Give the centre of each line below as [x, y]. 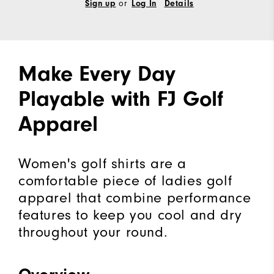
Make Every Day [97, 73]
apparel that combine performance [135, 197]
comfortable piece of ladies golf [125, 180]
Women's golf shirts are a [103, 163]
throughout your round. [93, 231]
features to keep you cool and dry [130, 214]
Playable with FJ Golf [121, 98]
